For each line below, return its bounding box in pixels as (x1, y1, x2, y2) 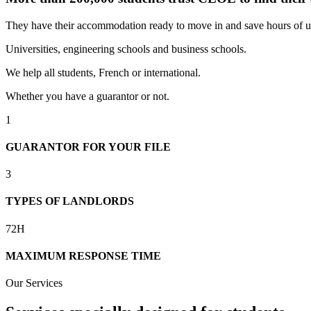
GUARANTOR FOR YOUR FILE (6, 140, 171, 153)
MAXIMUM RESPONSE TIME (6, 249, 161, 262)
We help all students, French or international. (6, 66, 201, 78)
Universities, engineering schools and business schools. (6, 42, 246, 55)
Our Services (6, 277, 62, 289)
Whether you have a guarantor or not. (6, 90, 169, 102)
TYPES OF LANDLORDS (6, 195, 134, 208)
